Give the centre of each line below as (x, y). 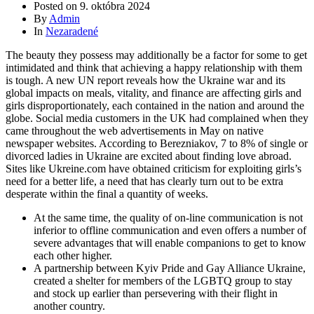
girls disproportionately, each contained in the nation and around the (155, 105)
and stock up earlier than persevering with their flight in (156, 293)
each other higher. (73, 255)
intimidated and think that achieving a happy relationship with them (154, 68)
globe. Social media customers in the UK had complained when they (157, 118)
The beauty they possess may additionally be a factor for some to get (156, 55)
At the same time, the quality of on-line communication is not (168, 218)
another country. (69, 306)
